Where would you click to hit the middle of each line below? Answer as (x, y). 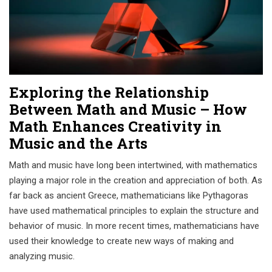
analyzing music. (42, 256)
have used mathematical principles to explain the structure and (134, 211)
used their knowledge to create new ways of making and (121, 241)
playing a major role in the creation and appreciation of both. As (136, 180)
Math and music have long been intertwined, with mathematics (133, 165)
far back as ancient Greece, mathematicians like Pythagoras (129, 195)
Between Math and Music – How (128, 109)
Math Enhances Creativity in (115, 126)
